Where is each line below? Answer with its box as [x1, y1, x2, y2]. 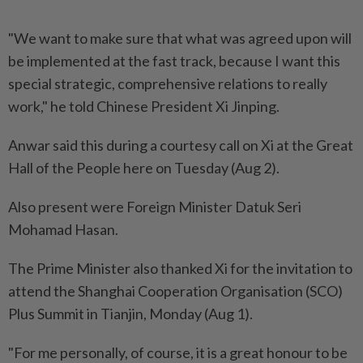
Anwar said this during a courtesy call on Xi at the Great [8, 136, 353, 155]
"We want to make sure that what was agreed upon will [8, 29, 352, 48]
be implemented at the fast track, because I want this [8, 52, 340, 70]
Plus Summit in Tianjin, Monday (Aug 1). [8, 305, 253, 323]
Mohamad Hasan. [8, 220, 118, 239]
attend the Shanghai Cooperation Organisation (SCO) [8, 282, 343, 301]
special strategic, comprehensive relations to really [8, 75, 327, 93]
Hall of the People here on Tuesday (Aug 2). [8, 159, 280, 177]
